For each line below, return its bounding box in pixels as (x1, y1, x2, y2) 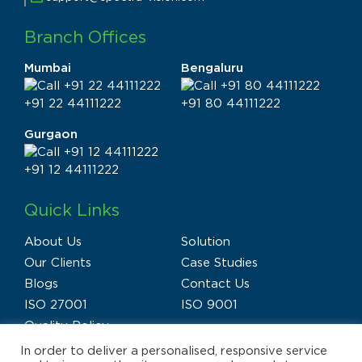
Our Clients (24, 257, 91, 270)
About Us (24, 236, 82, 249)
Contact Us (181, 278, 250, 291)
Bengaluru (181, 62, 243, 75)
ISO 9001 (181, 299, 238, 312)
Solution (181, 236, 230, 249)
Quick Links (24, 202, 120, 220)
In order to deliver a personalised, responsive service (20, 345, 327, 357)
